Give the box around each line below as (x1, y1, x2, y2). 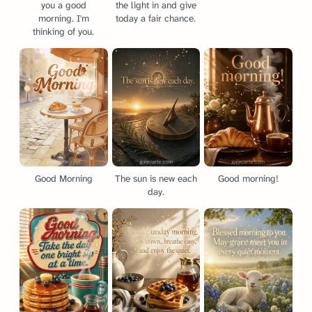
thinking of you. (33, 25, 95, 38)
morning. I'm (38, 12, 89, 24)
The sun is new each (114, 173, 197, 185)
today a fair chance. (116, 12, 196, 24)
